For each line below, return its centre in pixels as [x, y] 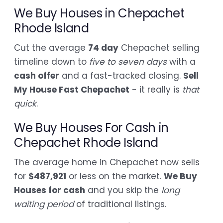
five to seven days [128, 61]
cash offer [37, 75]
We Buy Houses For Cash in [92, 127]
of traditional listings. [120, 204]
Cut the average [51, 48]
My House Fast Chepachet [72, 89]
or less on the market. [115, 176]
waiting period [44, 204]
